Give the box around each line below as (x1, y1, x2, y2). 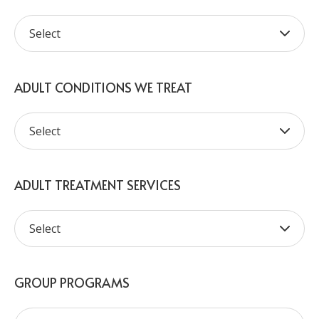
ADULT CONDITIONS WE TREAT (14, 78, 192, 96)
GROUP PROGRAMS (14, 273, 130, 291)
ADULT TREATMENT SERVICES (14, 176, 181, 194)
